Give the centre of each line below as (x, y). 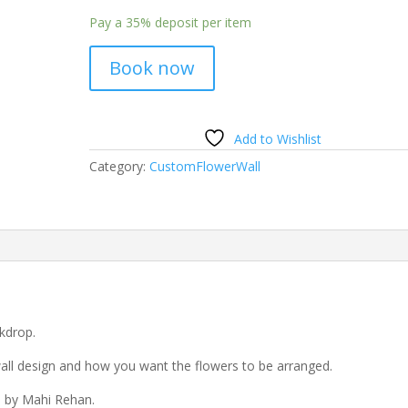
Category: (120, 166)
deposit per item (202, 22)
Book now (153, 67)
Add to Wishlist (278, 138)
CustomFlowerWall (205, 166)
